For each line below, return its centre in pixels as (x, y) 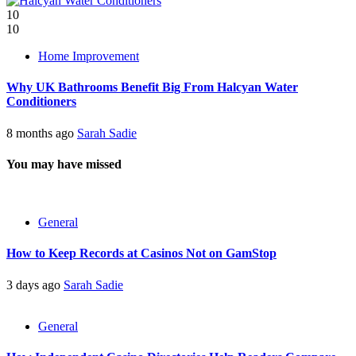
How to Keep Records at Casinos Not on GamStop (141, 253)
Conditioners (41, 102)
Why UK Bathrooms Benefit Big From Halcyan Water (152, 87)
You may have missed (64, 164)
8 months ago (42, 133)
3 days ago (35, 284)
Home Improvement (89, 56)
